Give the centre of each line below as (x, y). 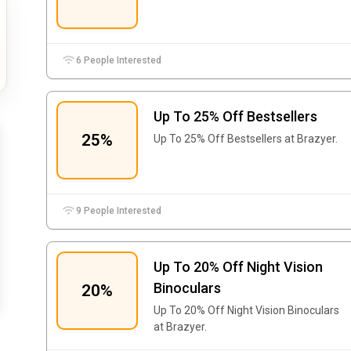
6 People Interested (118, 60)
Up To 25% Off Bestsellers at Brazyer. (246, 139)
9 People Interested (118, 211)
